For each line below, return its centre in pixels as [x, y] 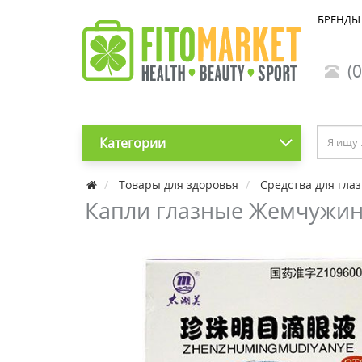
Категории [132, 143]
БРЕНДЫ [339, 19]
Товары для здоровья [179, 185]
